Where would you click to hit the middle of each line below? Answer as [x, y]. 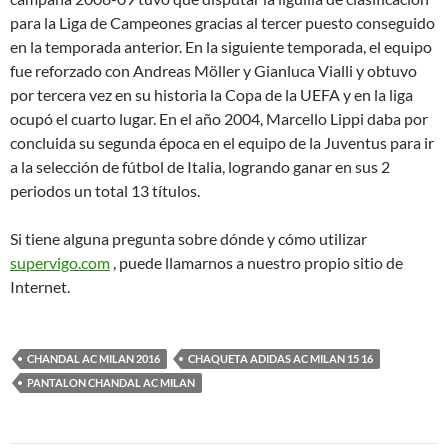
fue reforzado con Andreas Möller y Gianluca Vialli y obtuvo [213, 70]
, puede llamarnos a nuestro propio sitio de [256, 262]
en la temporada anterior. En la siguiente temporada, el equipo [221, 46]
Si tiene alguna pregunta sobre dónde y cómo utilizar [188, 238]
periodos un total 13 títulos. [105, 190]
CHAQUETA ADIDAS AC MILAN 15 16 [280, 358]
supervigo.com [60, 262]
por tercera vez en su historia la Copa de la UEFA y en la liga [211, 94]
